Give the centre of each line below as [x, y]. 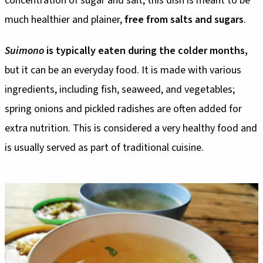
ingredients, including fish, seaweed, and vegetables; [120, 90]
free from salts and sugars [184, 20]
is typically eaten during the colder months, [146, 51]
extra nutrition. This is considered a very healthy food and [131, 129]
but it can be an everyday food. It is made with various [123, 70]
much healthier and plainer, [65, 20]
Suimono [24, 51]
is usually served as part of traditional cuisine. [104, 148]
